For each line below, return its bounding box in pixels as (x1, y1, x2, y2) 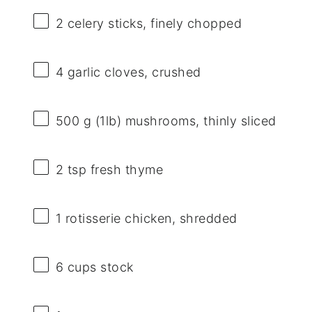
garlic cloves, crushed (63, 64, 201, 79)
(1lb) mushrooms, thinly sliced (91, 113, 276, 128)
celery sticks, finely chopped (63, 15, 242, 31)
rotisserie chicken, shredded (61, 210, 237, 226)
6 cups (55, 260, 97, 275)
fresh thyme (86, 162, 164, 177)
